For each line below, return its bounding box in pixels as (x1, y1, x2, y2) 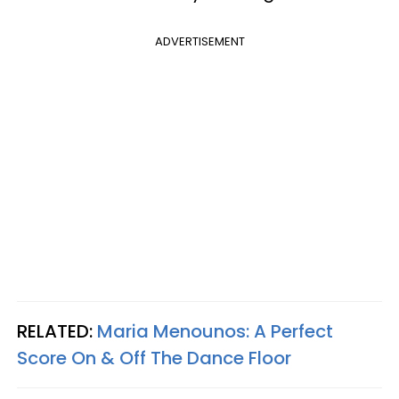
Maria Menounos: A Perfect (97, 319, 333, 344)
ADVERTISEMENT (154, 33, 245, 50)
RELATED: (17, 319, 97, 344)
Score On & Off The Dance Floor (17, 346, 291, 370)
